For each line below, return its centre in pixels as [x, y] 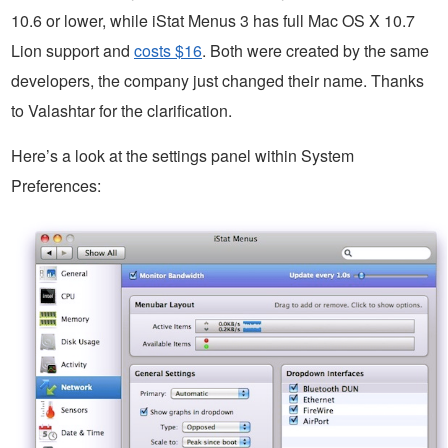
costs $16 [168, 51]
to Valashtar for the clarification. [121, 111]
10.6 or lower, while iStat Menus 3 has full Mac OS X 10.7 [213, 21]
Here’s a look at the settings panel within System [182, 156]
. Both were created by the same [315, 51]
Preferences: [56, 186]
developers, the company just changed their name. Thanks [217, 81]
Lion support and [72, 51]
